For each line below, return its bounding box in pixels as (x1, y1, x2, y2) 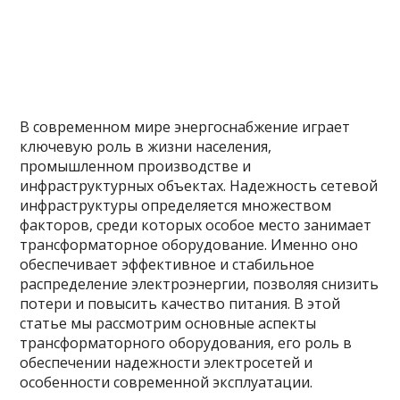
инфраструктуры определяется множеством (20, 196, 332, 215)
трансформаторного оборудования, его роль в (20, 333, 353, 353)
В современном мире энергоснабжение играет (20, 117, 351, 137)
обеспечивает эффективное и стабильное (20, 254, 315, 274)
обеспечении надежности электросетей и (20, 353, 313, 372)
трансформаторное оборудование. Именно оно (20, 235, 359, 254)
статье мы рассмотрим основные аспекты (20, 313, 317, 333)
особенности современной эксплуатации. (20, 372, 313, 392)
